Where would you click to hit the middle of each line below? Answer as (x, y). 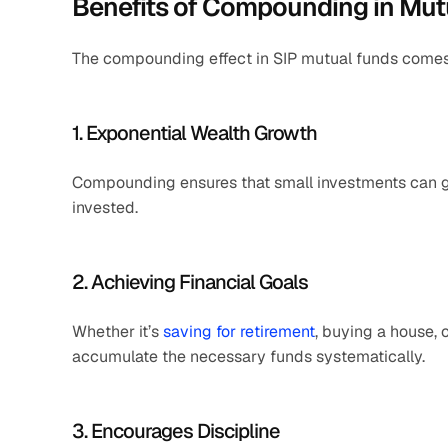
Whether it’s (117, 331)
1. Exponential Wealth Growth (194, 133)
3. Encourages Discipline (176, 431)
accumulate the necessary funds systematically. (248, 356)
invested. (105, 207)
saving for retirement (239, 331)
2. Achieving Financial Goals (190, 282)
